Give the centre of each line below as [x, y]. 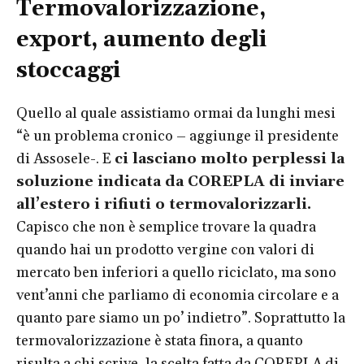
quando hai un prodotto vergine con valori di [165, 249]
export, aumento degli [141, 39]
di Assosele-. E [65, 158]
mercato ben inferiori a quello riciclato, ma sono [176, 272]
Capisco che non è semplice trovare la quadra [166, 227]
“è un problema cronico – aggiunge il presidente [178, 136]
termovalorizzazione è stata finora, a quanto [160, 340]
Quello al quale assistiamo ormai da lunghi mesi [176, 113]
